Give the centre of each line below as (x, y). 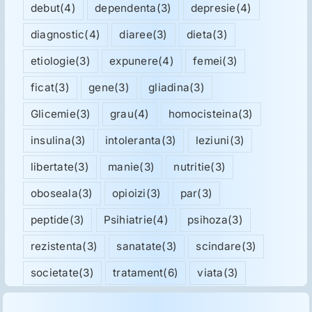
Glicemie (53, 114)
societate (55, 272)
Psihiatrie (128, 219)
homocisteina (203, 114)
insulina (50, 140)
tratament (138, 272)
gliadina (169, 87)
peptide (50, 219)
